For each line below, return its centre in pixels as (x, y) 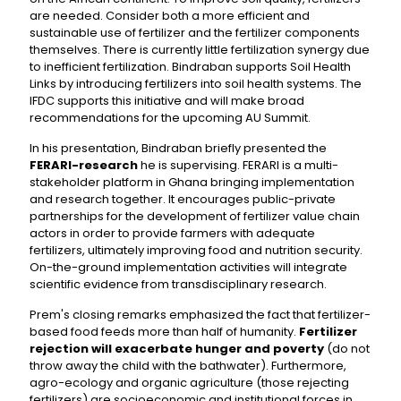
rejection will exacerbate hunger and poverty (177, 349)
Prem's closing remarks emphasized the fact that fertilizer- (200, 315)
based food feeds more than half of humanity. (164, 332)
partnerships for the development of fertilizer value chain (195, 216)
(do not (347, 349)
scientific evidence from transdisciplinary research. (178, 284)
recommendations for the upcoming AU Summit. (170, 118)
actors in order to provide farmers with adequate (172, 233)
